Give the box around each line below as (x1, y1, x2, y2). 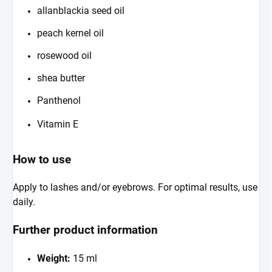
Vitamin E (37, 118, 78, 131)
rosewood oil (37, 50, 92, 62)
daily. (13, 196, 35, 208)
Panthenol (37, 95, 81, 107)
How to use (13, 153, 71, 167)
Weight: (37, 253, 70, 265)
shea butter (37, 72, 85, 84)
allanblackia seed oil (37, 5, 124, 17)
